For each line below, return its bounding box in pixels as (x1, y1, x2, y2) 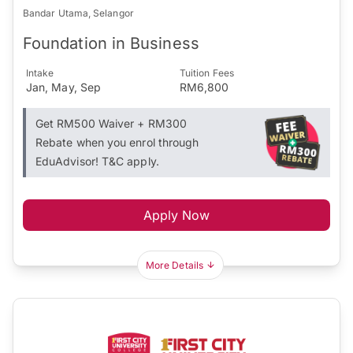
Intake (26, 66, 54, 79)
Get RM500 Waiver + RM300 (35, 116, 187, 130)
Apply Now (143, 206, 210, 223)
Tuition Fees (180, 66, 234, 79)
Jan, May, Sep (26, 80, 102, 94)
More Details (146, 258, 203, 271)
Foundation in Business (23, 33, 199, 53)
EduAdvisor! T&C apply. (35, 154, 159, 168)
